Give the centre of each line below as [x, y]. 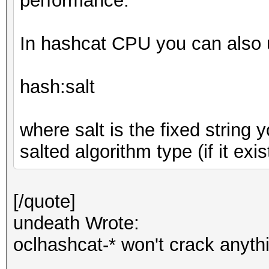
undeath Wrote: [76, 223]
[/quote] [44, 201]
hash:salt [57, 87]
